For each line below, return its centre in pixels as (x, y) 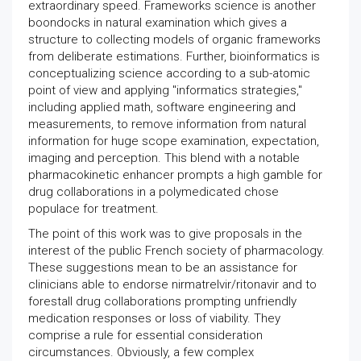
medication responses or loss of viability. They (154, 318)
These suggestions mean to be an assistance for (163, 268)
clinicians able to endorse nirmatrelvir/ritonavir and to (172, 284)
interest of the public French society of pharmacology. (176, 251)
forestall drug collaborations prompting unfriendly (162, 301)
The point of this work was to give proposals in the (165, 234)
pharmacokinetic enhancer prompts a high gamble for (175, 175)
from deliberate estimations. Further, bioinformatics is (174, 56)
